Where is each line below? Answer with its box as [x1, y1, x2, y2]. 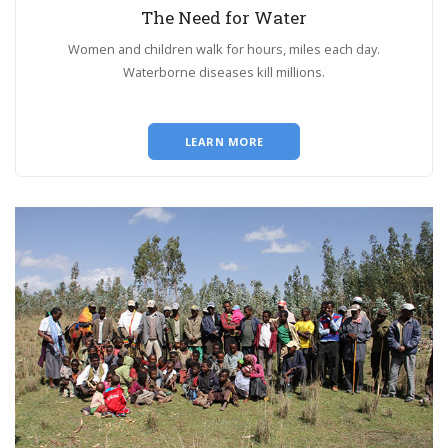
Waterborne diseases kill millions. [123, 62, 325, 81]
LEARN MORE [184, 133, 264, 149]
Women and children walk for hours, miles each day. [68, 39, 380, 58]
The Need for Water [141, 5, 307, 29]
